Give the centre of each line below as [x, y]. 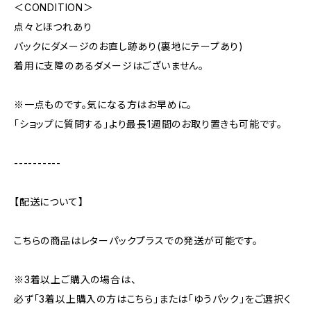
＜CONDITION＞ [54, 7]
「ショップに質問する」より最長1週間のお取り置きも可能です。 [148, 124]
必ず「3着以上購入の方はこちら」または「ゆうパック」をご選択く [153, 299]
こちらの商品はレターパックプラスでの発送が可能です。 [136, 241]
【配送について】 [49, 202]
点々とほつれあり [53, 27]
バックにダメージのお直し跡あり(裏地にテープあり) [129, 46]
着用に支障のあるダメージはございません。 [109, 66]
